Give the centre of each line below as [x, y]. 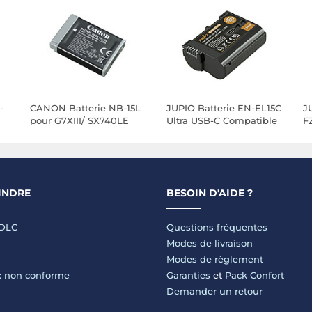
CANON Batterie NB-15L [86, 108]
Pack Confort [255, 275]
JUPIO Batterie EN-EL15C [224, 108]
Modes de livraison [210, 243]
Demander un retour [214, 291]
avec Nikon [193, 133]
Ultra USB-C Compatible [222, 121]
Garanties [188, 275]
